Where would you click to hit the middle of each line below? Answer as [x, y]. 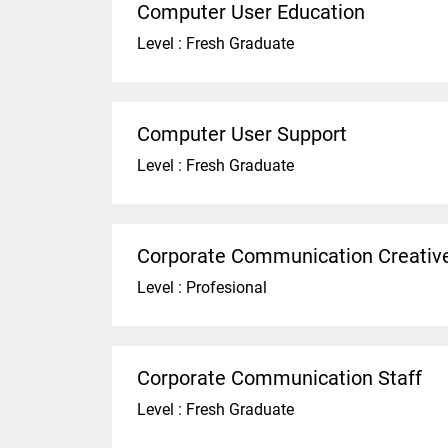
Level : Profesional [202, 287]
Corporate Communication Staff [279, 378]
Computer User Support [242, 134]
